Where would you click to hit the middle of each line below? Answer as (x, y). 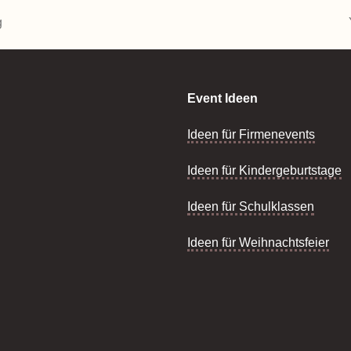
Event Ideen (223, 98)
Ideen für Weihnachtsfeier (258, 242)
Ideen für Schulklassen (251, 206)
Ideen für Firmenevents (251, 134)
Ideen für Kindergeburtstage (264, 170)
